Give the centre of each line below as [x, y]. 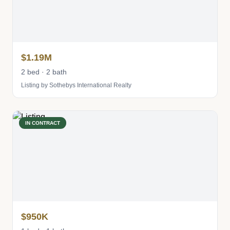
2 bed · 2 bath [44, 72]
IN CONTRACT [43, 123]
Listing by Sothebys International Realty [76, 85]
